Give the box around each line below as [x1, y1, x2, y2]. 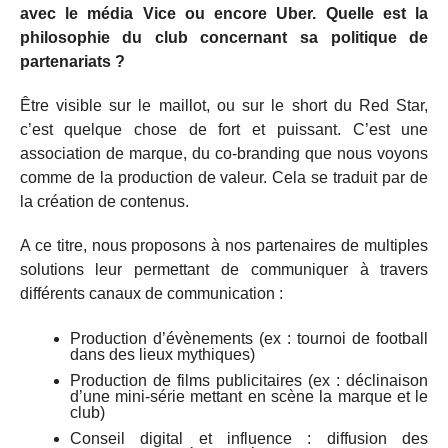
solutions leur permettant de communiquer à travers [19, 261, 429, 279]
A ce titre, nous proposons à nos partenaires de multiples [19, 237, 429, 255]
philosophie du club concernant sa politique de [19, 29, 429, 47]
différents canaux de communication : [19, 285, 283, 303]
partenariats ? [19, 53, 125, 71]
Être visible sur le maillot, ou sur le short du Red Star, [19, 97, 429, 115]
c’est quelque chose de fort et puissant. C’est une [19, 121, 429, 139]
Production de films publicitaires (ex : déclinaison [69, 372, 429, 390]
